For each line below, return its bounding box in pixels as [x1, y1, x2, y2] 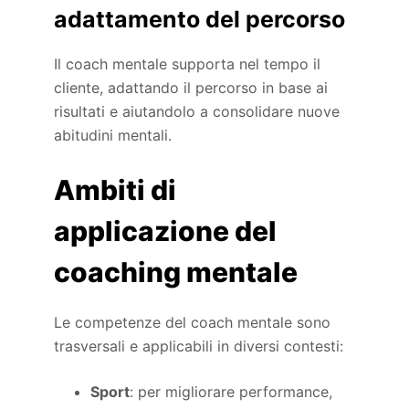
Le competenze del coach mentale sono [54, 313, 331, 332]
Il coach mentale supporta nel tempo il [54, 55, 321, 74]
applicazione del [54, 215, 278, 248]
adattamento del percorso [54, 5, 346, 33]
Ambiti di [54, 173, 177, 207]
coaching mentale [54, 256, 299, 289]
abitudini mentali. [54, 126, 173, 145]
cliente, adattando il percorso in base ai [54, 79, 329, 98]
